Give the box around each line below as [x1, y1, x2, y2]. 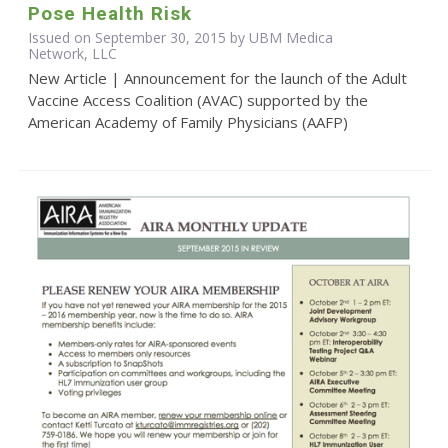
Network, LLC [27, 43, 117, 63]
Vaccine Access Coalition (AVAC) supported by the [27, 89, 368, 110]
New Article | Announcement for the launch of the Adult [27, 67, 407, 88]
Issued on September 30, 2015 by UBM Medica [27, 27, 333, 47]
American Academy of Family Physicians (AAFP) [27, 111, 348, 132]
